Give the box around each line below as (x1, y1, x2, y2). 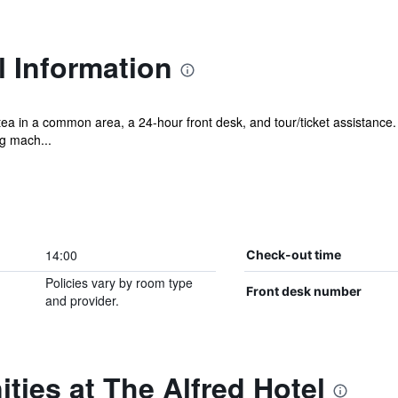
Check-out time (245, 247, 341, 262)
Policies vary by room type (44, 274, 193, 291)
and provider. (44, 291, 119, 309)
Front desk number (245, 283, 362, 298)
